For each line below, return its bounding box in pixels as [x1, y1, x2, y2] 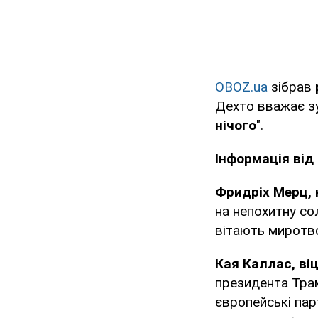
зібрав [268, 79, 315, 96]
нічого [215, 117, 256, 134]
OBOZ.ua [215, 79, 268, 96]
